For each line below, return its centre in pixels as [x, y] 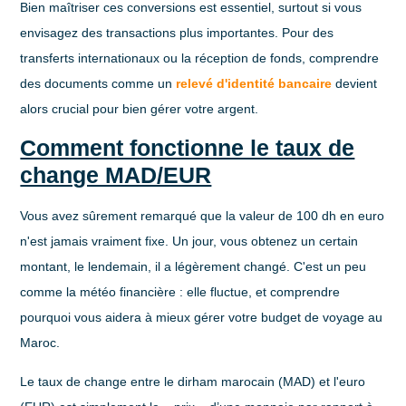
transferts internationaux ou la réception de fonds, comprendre [200, 58]
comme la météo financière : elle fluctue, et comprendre [180, 292]
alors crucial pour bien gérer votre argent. [140, 108]
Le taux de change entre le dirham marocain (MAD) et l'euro [193, 381]
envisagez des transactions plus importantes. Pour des [177, 32]
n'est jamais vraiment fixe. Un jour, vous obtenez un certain [189, 242]
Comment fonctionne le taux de [188, 148]
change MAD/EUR [116, 175]
